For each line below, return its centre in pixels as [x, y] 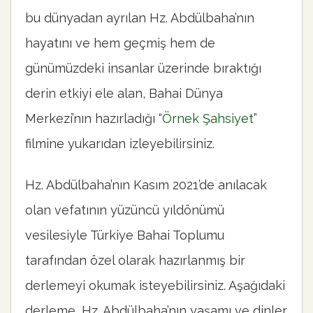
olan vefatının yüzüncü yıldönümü [125, 210]
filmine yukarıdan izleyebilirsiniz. [120, 143]
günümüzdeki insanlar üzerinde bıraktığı [143, 68]
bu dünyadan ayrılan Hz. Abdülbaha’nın [140, 17]
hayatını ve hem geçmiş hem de [120, 43]
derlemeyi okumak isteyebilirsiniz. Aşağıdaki [155, 286]
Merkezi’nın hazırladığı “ [94, 118]
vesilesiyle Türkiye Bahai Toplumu [125, 235]
